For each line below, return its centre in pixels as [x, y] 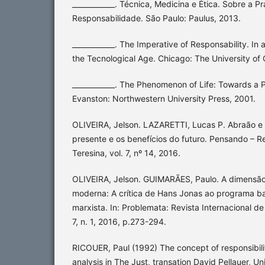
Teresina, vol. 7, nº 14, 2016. [126, 153]
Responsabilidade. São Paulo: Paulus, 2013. [156, 18]
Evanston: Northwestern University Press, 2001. [164, 98]
